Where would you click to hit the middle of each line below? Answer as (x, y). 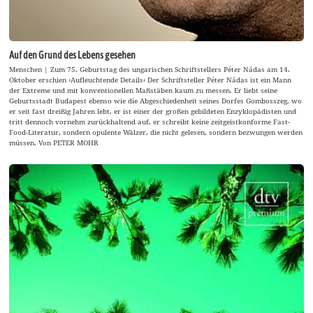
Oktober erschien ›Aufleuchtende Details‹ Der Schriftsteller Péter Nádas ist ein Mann (151, 79)
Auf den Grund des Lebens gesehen (73, 56)
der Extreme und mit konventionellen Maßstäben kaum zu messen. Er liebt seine (144, 90)
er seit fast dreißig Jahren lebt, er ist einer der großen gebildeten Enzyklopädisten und (153, 111)
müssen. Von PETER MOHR (54, 142)
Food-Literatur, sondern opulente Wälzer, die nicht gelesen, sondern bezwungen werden (156, 132)
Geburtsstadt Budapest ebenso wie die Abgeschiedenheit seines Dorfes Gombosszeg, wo (156, 100)
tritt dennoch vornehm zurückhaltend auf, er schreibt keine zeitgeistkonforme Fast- (150, 121)
